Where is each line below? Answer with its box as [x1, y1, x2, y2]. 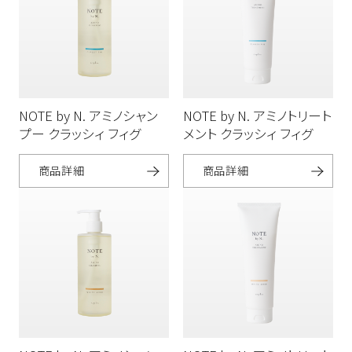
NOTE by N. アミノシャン [18, 105, 158, 125]
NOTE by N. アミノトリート [182, 105, 332, 125]
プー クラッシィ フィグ [18, 123, 141, 143]
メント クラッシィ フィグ [182, 123, 313, 143]
